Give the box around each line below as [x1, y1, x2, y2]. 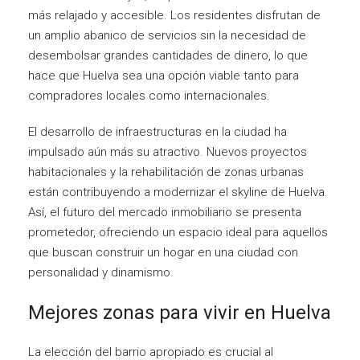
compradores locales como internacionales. [28, 88, 270, 103]
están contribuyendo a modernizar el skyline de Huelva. [28, 184, 328, 199]
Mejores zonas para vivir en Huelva [28, 301, 331, 324]
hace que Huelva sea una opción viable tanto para [28, 67, 299, 83]
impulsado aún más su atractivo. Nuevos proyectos [28, 144, 307, 159]
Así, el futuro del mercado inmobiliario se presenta [28, 204, 301, 219]
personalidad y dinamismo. [28, 264, 174, 280]
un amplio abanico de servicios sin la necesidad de [28, 27, 306, 43]
